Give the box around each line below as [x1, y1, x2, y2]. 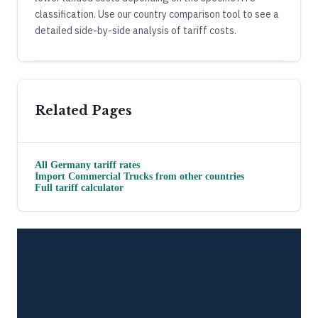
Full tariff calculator [35, 182, 124, 193]
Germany [50, 159, 91, 170]
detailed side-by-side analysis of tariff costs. [35, 23, 236, 37]
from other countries [153, 170, 244, 182]
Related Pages [35, 102, 132, 119]
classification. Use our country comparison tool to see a [35, 7, 279, 21]
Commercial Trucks [68, 170, 153, 182]
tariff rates [91, 159, 140, 170]
